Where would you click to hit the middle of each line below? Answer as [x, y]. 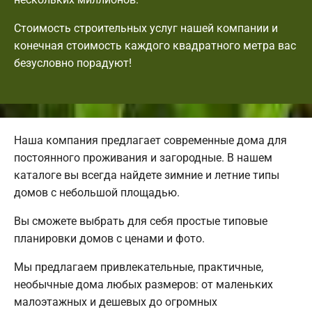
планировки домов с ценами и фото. [109, 238]
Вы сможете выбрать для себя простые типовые [141, 221]
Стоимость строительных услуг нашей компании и [146, 28]
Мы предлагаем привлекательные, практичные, [139, 267]
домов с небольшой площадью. [97, 192]
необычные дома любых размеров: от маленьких [143, 284]
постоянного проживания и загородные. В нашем [143, 157]
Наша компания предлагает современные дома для [150, 140]
